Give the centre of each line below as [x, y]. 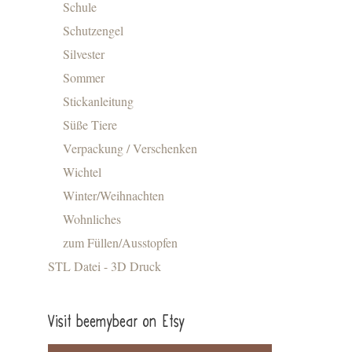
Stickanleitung [99, 101]
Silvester [84, 53]
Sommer [84, 77]
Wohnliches [92, 218]
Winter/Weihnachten [114, 195]
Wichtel [82, 171]
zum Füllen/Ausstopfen [121, 242]
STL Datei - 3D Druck [104, 266]
